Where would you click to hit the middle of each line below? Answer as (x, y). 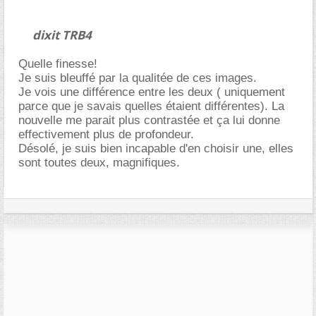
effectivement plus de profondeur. (106, 134)
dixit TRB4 (62, 35)
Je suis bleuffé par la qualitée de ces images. (138, 78)
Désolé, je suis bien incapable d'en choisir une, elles (156, 148)
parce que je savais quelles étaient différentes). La (151, 106)
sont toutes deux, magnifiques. (99, 162)
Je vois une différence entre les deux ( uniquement (152, 92)
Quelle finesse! (58, 63)
